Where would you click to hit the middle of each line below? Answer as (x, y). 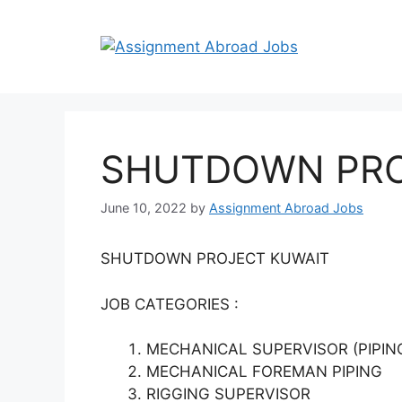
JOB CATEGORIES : (170, 304)
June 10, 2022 (144, 208)
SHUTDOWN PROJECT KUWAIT (217, 259)
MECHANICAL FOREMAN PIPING (264, 372)
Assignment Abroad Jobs (286, 208)
